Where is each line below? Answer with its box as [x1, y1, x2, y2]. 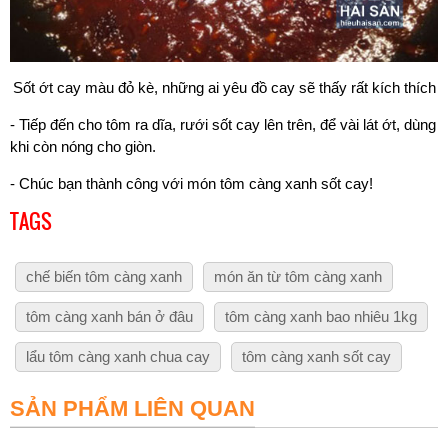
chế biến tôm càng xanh [26, 267, 182, 285]
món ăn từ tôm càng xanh [214, 267, 382, 285]
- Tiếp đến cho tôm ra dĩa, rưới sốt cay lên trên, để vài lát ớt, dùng [10, 115, 436, 133]
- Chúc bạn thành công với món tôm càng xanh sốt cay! [10, 174, 373, 192]
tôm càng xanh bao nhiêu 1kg [225, 307, 417, 325]
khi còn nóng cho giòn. [10, 137, 156, 155]
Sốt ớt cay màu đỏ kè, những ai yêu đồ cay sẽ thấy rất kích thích [12, 78, 436, 96]
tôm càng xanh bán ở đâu [26, 307, 193, 325]
